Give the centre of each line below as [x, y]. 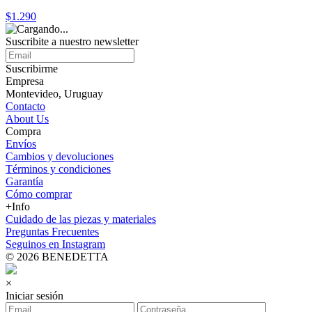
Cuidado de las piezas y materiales [81, 219]
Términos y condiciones [58, 169]
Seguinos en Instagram [55, 244]
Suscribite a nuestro [50, 41]
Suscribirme [32, 69]
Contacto [25, 106]
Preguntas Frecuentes [52, 232]
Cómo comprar [39, 194]
